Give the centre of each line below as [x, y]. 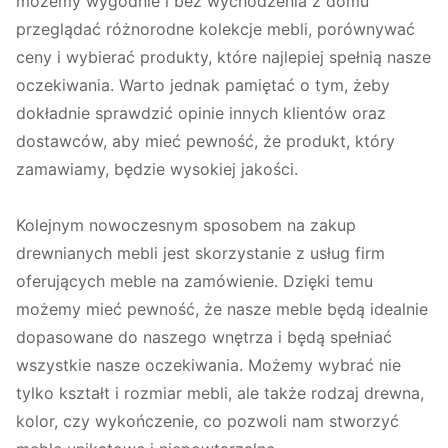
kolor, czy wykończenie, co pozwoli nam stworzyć [207, 421]
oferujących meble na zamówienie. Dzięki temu [194, 281]
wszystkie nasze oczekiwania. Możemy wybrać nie [208, 365]
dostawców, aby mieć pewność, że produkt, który [205, 141]
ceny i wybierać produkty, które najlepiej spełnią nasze [223, 57]
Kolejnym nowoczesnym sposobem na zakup [186, 225]
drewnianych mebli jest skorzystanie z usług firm [200, 253]
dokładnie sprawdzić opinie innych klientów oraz [201, 113]
